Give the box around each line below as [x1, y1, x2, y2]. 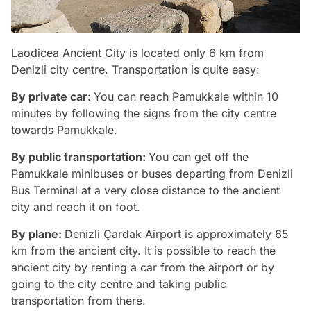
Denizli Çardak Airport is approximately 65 [65, 226, 289, 241]
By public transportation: [11, 149, 149, 164]
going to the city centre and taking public [11, 276, 226, 291]
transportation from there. [11, 293, 146, 308]
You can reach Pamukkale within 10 [94, 89, 278, 103]
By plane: [11, 226, 65, 241]
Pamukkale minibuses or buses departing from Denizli [11, 166, 293, 180]
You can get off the [149, 149, 249, 164]
